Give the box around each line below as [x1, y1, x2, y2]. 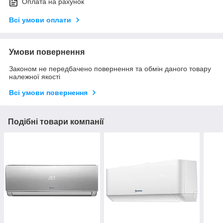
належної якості [9, 73, 60, 81]
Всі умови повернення [9, 89, 88, 97]
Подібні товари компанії [8, 117, 104, 126]
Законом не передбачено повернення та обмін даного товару [9, 65, 211, 73]
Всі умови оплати [9, 16, 71, 24]
